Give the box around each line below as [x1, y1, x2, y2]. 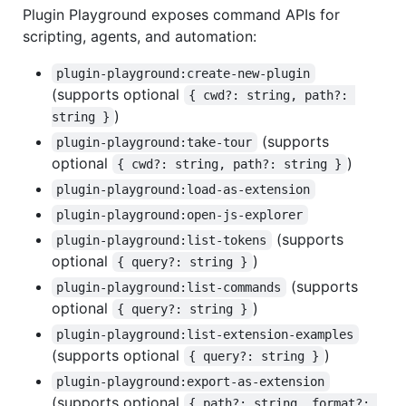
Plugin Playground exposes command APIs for [23, 5, 340, 24]
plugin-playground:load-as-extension [56, 182, 311, 198]
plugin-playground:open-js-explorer [56, 208, 304, 223]
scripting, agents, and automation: [23, 27, 256, 46]
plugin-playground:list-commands [56, 280, 282, 295]
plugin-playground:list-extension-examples [56, 327, 354, 343]
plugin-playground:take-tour [56, 135, 253, 150]
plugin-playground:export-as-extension [56, 374, 325, 390]
